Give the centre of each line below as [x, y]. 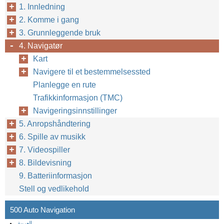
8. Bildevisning [45, 163]
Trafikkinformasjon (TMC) [78, 98]
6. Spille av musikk [52, 137]
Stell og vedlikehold [54, 189]
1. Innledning [42, 7]
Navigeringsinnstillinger [75, 111]
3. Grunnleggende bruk [60, 33]
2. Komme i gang [49, 20]
